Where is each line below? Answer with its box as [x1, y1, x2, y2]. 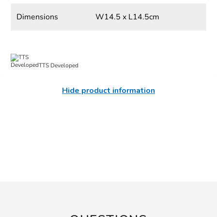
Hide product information [62, 85, 155, 96]
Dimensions [16, 12, 59, 23]
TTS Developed [39, 61, 79, 69]
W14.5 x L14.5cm [95, 12, 159, 23]
